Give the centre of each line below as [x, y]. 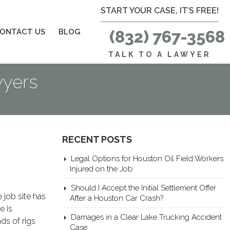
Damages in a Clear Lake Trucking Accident [146, 217]
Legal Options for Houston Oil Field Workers [147, 158]
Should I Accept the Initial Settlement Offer [143, 188]
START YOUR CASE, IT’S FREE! [160, 11]
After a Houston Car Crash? [117, 198]
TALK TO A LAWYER [160, 54]
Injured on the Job [101, 169]
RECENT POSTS [97, 139]
